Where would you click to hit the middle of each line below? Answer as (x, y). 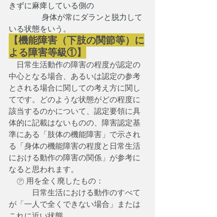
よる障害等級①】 (47, 52)
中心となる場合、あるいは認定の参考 (75, 76)
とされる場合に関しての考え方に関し (75, 88)
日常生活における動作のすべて (75, 192)
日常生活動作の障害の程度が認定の (75, 64)
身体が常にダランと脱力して (76, 17)
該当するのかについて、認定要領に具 (75, 111)
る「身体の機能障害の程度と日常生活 (75, 146)
